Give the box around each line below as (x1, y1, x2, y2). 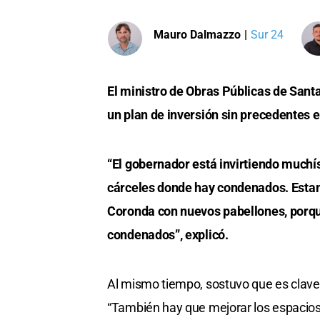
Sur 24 (250, 27, 284, 41)
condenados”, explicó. (107, 227, 229, 243)
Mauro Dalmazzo (154, 27, 241, 41)
